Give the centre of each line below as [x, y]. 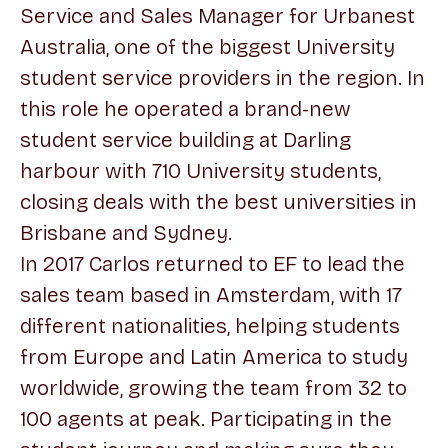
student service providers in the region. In [222, 78]
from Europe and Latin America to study [214, 357]
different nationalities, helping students [210, 326]
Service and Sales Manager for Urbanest [217, 16]
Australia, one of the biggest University [207, 47]
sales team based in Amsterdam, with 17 [211, 295]
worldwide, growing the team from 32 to [213, 388]
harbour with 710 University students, [200, 171]
